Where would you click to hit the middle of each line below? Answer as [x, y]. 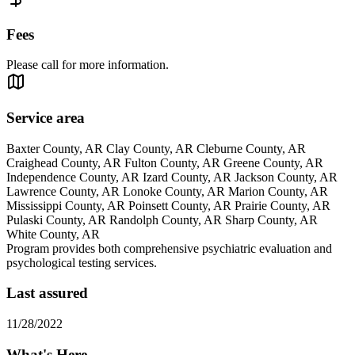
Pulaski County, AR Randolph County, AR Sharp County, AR [162, 219]
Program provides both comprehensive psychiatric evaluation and [169, 248]
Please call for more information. [88, 65]
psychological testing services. [82, 262]
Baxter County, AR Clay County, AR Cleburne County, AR [156, 148]
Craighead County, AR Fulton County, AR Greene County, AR [165, 162]
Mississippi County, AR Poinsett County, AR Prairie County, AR [168, 205]
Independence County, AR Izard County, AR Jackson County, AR [172, 177]
